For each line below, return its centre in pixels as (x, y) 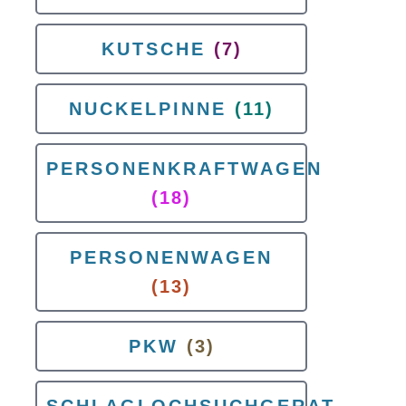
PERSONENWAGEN (171, 257)
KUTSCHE (153, 49)
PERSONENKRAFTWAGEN (184, 169)
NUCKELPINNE (148, 109)
